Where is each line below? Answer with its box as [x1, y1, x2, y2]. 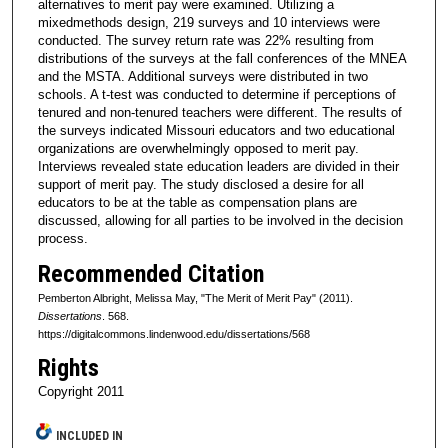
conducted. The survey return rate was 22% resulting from [37, 32, 374, 48]
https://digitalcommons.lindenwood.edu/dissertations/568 [37, 327, 310, 340]
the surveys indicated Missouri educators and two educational [37, 122, 395, 138]
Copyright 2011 [37, 383, 124, 399]
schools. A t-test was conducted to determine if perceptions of [37, 86, 396, 102]
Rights [37, 353, 99, 382]
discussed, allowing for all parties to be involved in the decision [37, 212, 403, 228]
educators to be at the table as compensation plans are [37, 194, 357, 210]
